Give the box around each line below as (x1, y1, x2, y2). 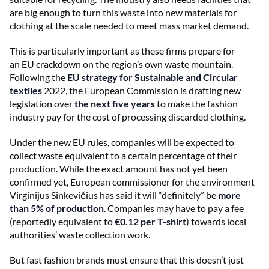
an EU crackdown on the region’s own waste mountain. (10, 58, 233, 70)
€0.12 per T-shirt (115, 216, 186, 227)
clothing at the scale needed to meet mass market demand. (10, 20, 249, 31)
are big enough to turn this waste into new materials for (10, 7, 237, 18)
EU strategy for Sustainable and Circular (67, 71, 238, 83)
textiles (10, 85, 42, 96)
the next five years (74, 98, 155, 109)
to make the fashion (155, 98, 238, 109)
